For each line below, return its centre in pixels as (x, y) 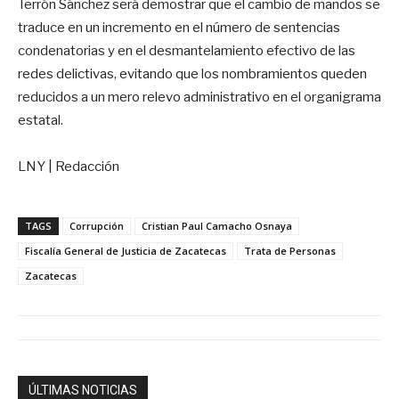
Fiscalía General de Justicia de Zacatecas (126, 250)
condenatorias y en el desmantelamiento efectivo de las (187, 50)
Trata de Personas (290, 250)
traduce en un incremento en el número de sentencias (179, 27)
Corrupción (97, 225)
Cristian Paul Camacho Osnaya (217, 225)
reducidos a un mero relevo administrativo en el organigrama (199, 97)
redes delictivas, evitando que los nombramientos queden (192, 73)
